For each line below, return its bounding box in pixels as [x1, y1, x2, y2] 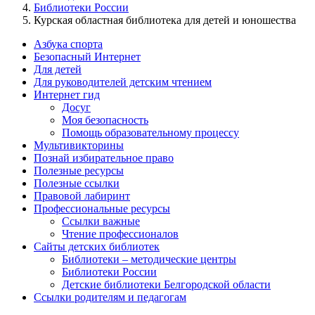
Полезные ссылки [34, 176, 120, 189]
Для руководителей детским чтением [34, 75, 212, 88]
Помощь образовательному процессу [62, 126, 239, 139]
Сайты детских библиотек [34, 240, 160, 252]
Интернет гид [34, 88, 100, 101]
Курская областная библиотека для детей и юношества [34, 13, 296, 26]
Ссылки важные [62, 214, 140, 227]
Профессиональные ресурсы [34, 202, 170, 214]
